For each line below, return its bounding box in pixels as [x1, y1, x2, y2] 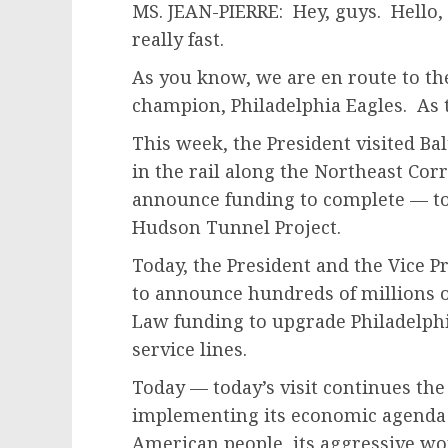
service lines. [132, 337, 247, 361]
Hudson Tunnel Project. [132, 215, 341, 239]
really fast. [132, 27, 229, 51]
